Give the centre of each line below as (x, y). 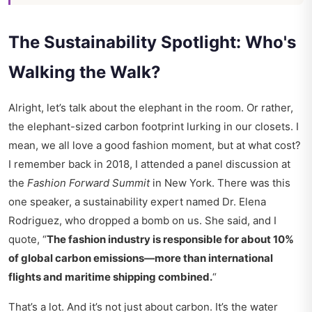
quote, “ (28, 240)
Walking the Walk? (85, 72)
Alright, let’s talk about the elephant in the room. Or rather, (151, 108)
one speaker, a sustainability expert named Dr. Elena (137, 202)
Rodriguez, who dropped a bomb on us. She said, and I (142, 221)
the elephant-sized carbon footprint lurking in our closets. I (154, 127)
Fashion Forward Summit (88, 183)
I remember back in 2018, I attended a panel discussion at (149, 164)
